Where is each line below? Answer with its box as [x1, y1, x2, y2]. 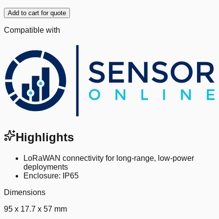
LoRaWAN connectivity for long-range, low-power [23, 154, 194, 163]
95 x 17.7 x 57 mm [4, 205, 67, 214]
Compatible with [4, 25, 60, 34]
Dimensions [4, 188, 45, 197]
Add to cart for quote [8, 9, 66, 17]
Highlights [16, 131, 74, 144]
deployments [23, 163, 68, 172]
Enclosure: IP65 [23, 172, 79, 180]
